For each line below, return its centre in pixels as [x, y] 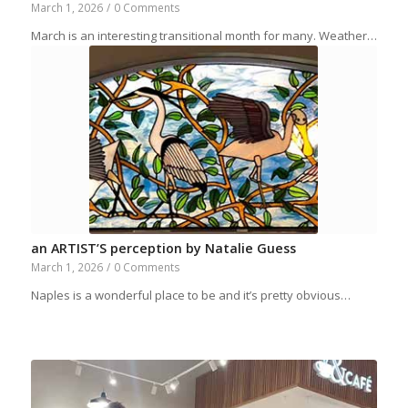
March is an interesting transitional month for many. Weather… [204, 35]
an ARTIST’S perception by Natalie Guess [163, 248]
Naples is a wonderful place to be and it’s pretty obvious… [190, 295]
